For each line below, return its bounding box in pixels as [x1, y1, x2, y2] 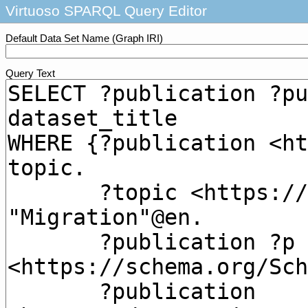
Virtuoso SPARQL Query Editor [5, 3, 207, 19]
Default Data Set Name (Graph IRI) [5, 33, 163, 44]
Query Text [5, 68, 55, 79]
